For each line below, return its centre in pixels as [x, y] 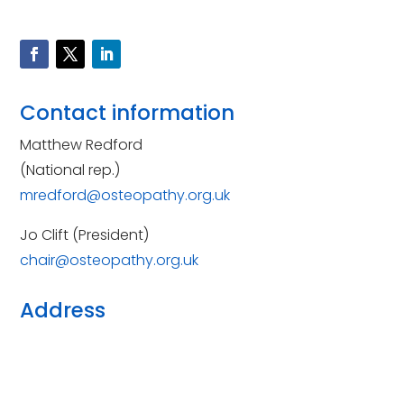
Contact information [128, 113]
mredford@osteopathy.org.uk [125, 195]
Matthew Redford [82, 145]
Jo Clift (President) [85, 235]
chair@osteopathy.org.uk [110, 260]
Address [63, 310]
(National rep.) [70, 170]
